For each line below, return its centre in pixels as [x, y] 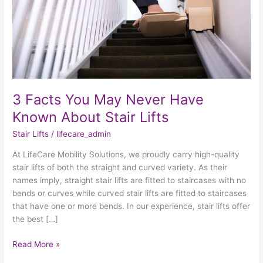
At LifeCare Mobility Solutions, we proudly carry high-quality [126, 155]
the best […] [36, 219]
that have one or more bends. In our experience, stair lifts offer [131, 206]
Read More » [36, 244]
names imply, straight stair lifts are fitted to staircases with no [129, 181]
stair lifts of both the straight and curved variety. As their [120, 168]
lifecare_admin [84, 134]
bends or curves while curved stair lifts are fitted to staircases [130, 193]
